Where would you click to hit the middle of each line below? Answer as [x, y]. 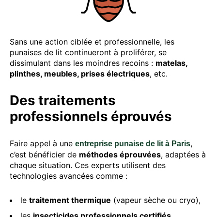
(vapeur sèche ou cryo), [156, 200]
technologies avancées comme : [69, 176]
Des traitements [63, 100]
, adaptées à [183, 154]
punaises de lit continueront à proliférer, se [88, 52]
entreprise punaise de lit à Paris [133, 143]
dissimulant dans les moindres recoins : [83, 63]
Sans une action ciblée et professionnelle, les [92, 41]
